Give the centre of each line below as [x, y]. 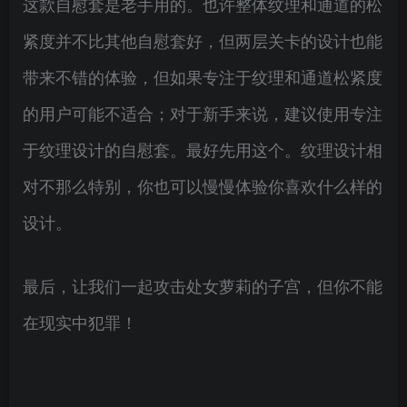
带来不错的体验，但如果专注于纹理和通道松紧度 [203, 76]
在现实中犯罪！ [80, 322]
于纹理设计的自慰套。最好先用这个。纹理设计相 [203, 149]
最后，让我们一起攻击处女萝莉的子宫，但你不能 [203, 285]
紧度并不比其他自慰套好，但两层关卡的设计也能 [203, 40]
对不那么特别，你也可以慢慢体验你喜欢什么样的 [203, 185]
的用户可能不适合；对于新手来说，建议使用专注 [203, 113]
